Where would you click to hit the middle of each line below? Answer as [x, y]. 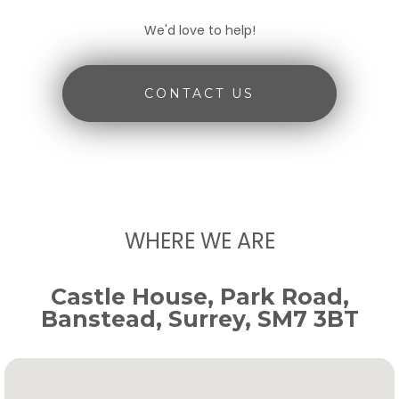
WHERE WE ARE [199, 240]
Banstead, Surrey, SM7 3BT [199, 318]
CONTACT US [199, 93]
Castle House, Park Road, [199, 296]
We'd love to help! [199, 30]
